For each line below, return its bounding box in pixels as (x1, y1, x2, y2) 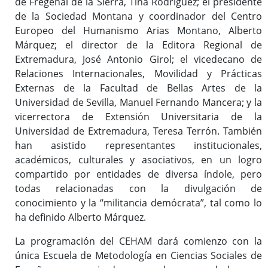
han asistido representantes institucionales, (15, 139, 262, 153)
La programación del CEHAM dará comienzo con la (15, 234, 262, 248)
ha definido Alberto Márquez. (15, 211, 146, 224)
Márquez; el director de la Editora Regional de (15, 38, 262, 52)
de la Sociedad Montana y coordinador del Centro (15, 10, 262, 23)
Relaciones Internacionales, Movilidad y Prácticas (15, 67, 262, 81)
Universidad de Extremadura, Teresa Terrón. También (15, 124, 262, 138)
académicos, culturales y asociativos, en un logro (15, 153, 262, 167)
